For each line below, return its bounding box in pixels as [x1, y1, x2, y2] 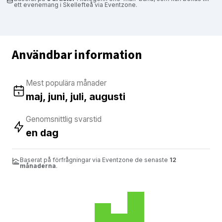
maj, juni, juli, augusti [26, 90, 125, 103]
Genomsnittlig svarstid [26, 114, 102, 124]
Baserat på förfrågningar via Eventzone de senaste [20, 156, 169, 164]
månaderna [20, 162, 56, 169]
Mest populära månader [26, 78, 107, 88]
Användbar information [12, 46, 142, 64]
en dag [26, 126, 58, 139]
